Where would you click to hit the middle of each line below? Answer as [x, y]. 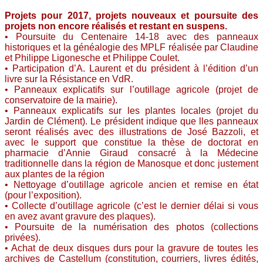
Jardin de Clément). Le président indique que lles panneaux [131, 121]
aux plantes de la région [55, 174]
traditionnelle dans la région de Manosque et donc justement [131, 163]
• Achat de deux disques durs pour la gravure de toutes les [131, 248]
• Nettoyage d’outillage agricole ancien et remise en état [131, 185]
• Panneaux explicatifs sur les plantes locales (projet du [131, 111]
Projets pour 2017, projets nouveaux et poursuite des [131, 16]
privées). [23, 237]
